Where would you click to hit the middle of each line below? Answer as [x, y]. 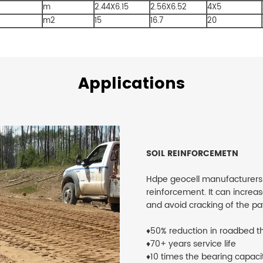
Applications [131, 84]
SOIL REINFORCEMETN [192, 154]
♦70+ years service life [191, 244]
